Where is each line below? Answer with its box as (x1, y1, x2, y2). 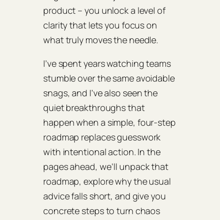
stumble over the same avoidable (43, 72, 175, 84)
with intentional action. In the (43, 146, 161, 158)
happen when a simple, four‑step (43, 116, 176, 129)
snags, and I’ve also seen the (43, 87, 158, 99)
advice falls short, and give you (43, 190, 166, 202)
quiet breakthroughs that (43, 102, 145, 114)
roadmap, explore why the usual (43, 175, 171, 188)
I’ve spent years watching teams (43, 57, 171, 70)
